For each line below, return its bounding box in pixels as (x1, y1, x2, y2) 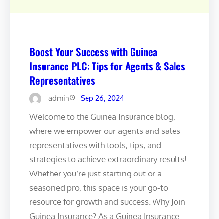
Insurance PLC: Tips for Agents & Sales (29, 58, 185, 73)
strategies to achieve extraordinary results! (29, 153, 187, 164)
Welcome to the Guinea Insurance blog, (29, 111, 175, 122)
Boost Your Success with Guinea (29, 44, 157, 59)
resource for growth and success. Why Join (29, 196, 185, 207)
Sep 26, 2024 (81, 93, 124, 103)
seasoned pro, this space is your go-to (29, 182, 168, 193)
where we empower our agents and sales (29, 125, 180, 136)
